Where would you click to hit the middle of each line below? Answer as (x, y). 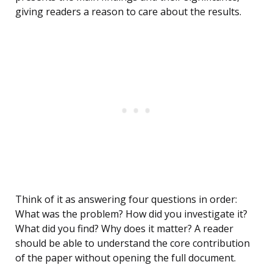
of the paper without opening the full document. (126, 258)
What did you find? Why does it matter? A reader (124, 229)
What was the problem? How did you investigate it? (131, 214)
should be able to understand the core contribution (133, 243)
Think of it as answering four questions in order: (126, 200)
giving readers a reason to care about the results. (128, 12)
